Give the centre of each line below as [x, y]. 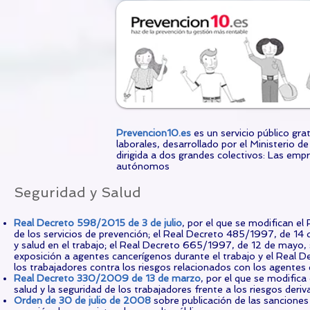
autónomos [143, 166]
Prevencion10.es [155, 133]
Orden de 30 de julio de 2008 [82, 300]
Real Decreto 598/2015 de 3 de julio [98, 223]
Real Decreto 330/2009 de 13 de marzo [107, 278]
